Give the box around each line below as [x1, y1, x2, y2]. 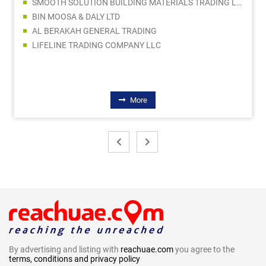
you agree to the [173, 244, 235, 254]
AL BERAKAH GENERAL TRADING [32, 26, 157, 36]
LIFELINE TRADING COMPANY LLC [32, 40, 161, 50]
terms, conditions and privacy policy [9, 254, 140, 264]
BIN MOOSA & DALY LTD [32, 11, 120, 21]
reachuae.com [121, 244, 173, 254]
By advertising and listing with [9, 244, 121, 254]
